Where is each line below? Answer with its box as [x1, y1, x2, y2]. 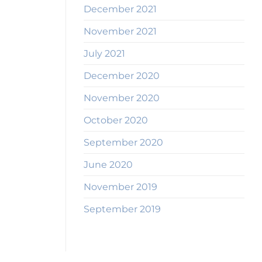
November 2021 [84, 26, 157, 37]
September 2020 [84, 137, 163, 149]
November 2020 [84, 92, 160, 104]
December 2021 [84, 4, 157, 15]
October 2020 [84, 115, 148, 126]
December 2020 [84, 70, 160, 82]
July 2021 [84, 48, 125, 60]
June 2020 [84, 159, 133, 171]
